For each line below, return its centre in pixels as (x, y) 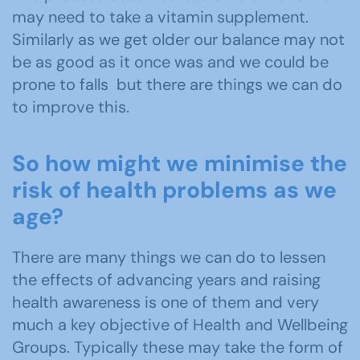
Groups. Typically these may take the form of (178, 347)
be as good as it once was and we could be (170, 62)
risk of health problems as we (174, 190)
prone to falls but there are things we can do (177, 84)
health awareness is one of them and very (166, 302)
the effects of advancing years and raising (166, 280)
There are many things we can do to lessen (169, 257)
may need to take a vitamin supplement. (160, 17)
